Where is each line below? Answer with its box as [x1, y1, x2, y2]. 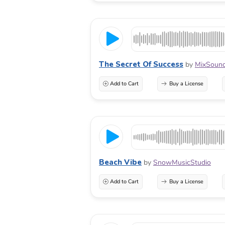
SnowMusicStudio [153, 158, 211, 168]
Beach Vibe [99, 157, 142, 168]
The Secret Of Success [99, 59, 183, 70]
